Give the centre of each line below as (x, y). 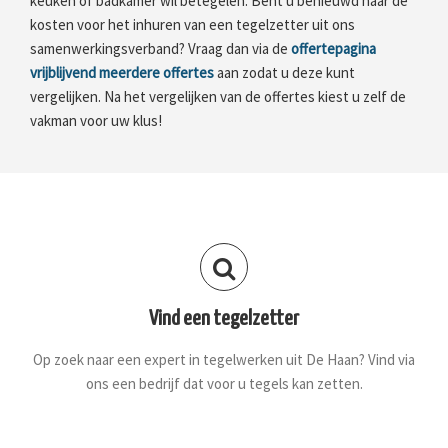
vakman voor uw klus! (96, 121)
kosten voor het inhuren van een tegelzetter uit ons (192, 25)
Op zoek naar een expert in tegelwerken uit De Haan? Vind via (224, 360)
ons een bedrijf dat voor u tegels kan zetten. (224, 384)
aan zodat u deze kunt (284, 73)
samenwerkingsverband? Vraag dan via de (160, 49)
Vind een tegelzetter (224, 319)
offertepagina (333, 49)
